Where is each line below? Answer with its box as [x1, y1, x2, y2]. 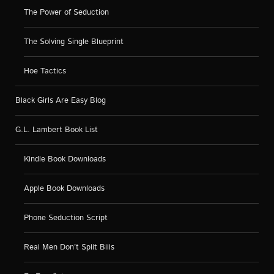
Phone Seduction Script [24, 212, 108, 224]
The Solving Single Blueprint [24, 35, 124, 48]
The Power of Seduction [24, 6, 109, 18]
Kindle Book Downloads [24, 153, 106, 165]
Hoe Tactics [24, 65, 66, 77]
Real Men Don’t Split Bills [24, 241, 114, 253]
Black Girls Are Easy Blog [15, 94, 106, 106]
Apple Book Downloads [24, 182, 105, 194]
